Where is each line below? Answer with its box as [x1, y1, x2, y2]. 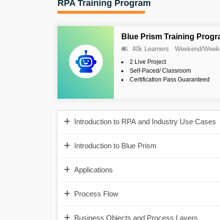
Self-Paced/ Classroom [130, 67, 191, 74]
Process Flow [74, 190, 118, 198]
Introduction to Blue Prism [74, 141, 157, 150]
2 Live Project [130, 58, 166, 65]
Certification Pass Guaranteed [130, 76, 210, 83]
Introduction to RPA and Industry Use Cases [74, 117, 216, 126]
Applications [74, 165, 113, 174]
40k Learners [132, 45, 169, 53]
